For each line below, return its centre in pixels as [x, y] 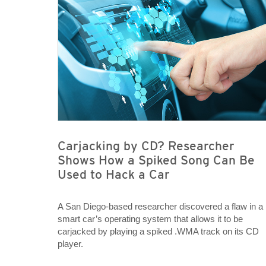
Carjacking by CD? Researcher [146, 146]
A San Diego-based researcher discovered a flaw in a [160, 207]
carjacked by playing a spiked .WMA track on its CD [158, 232]
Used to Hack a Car [114, 175]
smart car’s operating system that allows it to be [150, 219]
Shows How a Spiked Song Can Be [156, 160]
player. [70, 244]
